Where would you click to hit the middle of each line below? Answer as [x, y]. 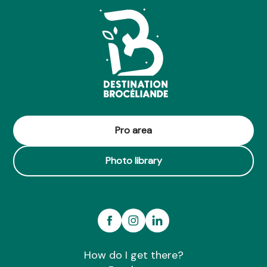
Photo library [133, 160]
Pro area [133, 130]
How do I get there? [133, 255]
